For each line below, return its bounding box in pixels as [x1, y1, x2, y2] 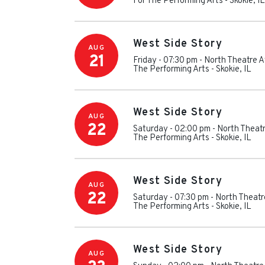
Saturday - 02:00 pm [133, 123, 211, 135]
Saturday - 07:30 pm [133, 192, 209, 203]
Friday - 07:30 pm [133, 54, 198, 66]
